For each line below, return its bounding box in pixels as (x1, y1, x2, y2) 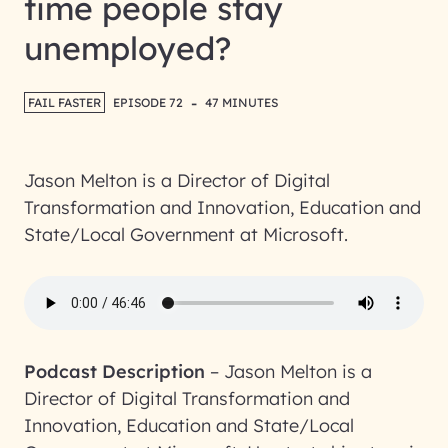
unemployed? (24, 28, 231, 68)
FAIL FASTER (28, 95, 101, 110)
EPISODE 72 (113, 95, 183, 110)
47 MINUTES (205, 95, 278, 110)
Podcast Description (24, 360, 205, 383)
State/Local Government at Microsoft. (24, 223, 348, 246)
